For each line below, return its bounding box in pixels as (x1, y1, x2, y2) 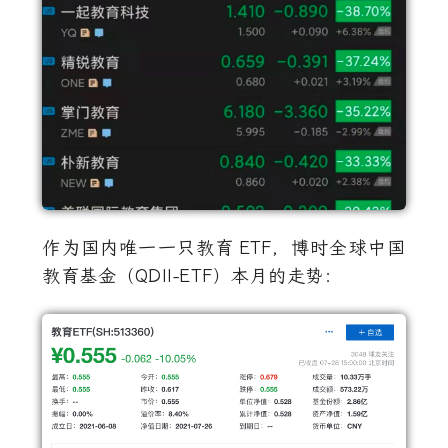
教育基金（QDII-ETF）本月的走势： (42, 265, 343, 288)
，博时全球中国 (271, 237, 406, 260)
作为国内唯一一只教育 (42, 237, 235, 260)
